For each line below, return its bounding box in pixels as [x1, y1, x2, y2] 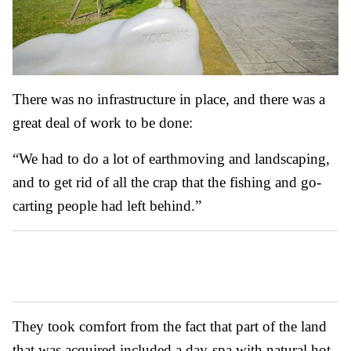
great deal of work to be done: [13, 114, 193, 132]
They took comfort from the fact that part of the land [13, 318, 327, 335]
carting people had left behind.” [13, 197, 201, 215]
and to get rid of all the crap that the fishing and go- [13, 174, 321, 191]
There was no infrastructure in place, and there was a [13, 91, 325, 108]
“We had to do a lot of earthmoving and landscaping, [13, 150, 330, 168]
